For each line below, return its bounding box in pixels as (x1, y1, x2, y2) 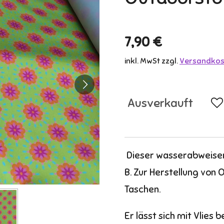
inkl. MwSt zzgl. (124, 56, 179, 66)
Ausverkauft (127, 95, 193, 110)
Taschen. (124, 183, 160, 195)
